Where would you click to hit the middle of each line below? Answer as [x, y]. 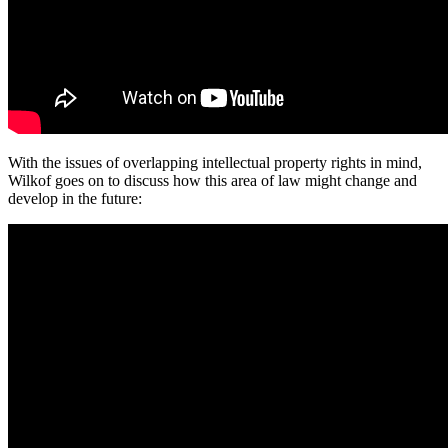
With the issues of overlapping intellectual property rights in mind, [215, 162]
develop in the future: [75, 198]
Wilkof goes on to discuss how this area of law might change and [212, 180]
